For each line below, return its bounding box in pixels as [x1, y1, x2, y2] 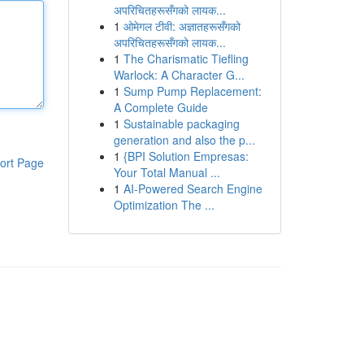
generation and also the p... [113, 132, 255, 148]
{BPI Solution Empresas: [123, 148, 249, 164]
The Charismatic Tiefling [123, 50, 249, 67]
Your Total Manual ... [113, 164, 220, 180]
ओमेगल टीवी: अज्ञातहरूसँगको [123, 18, 240, 34]
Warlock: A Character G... [113, 67, 245, 83]
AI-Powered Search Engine [123, 180, 262, 197]
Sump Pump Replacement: [123, 83, 262, 99]
